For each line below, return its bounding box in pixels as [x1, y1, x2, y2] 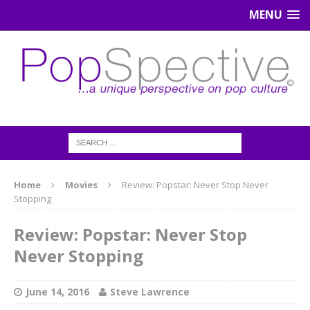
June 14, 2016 [26, 284, 89, 298]
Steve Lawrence [110, 284, 190, 298]
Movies [65, 178, 98, 191]
